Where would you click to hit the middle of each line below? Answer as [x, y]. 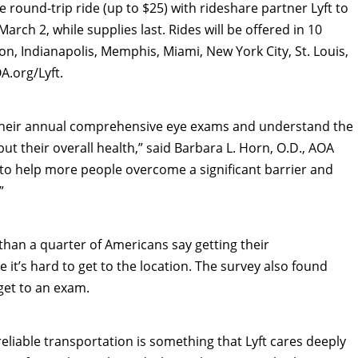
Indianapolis [58, 52]
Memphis [129, 52]
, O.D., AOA [302, 148]
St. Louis [320, 52]
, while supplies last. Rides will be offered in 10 [184, 30]
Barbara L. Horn [222, 148]
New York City [247, 52]
